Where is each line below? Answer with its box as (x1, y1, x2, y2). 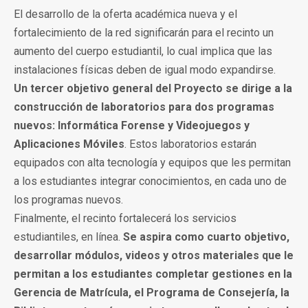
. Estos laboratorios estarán (124, 137, 256, 151)
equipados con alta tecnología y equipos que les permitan (14, 156, 291, 169)
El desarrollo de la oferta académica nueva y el (14, 8, 237, 21)
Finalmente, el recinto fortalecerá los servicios (14, 212, 236, 225)
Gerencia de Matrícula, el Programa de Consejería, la (14, 286, 289, 299)
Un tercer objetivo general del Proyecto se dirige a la (14, 82, 292, 95)
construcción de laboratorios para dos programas (14, 100, 274, 113)
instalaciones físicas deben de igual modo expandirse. (14, 63, 276, 76)
